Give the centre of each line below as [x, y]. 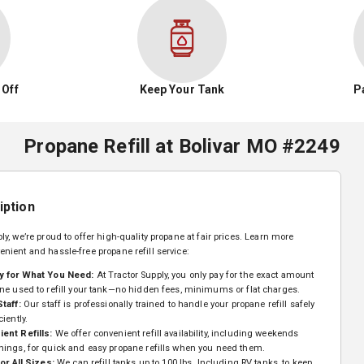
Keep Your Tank [182, 89]
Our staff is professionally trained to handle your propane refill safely [169, 305]
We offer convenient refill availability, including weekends [175, 334]
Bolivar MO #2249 [257, 146]
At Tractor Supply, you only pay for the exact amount [205, 275]
